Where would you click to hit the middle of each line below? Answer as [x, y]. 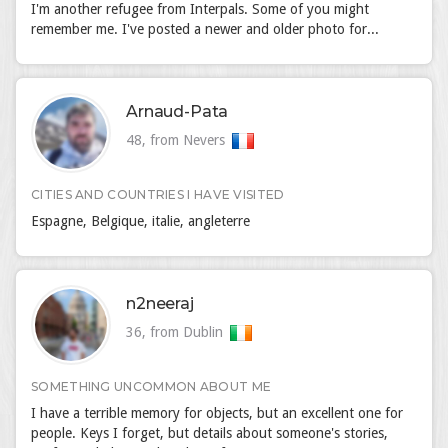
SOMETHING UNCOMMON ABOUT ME [151, 386]
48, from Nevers [177, 140]
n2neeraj [160, 303]
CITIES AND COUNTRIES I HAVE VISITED [158, 194]
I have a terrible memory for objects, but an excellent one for [217, 413]
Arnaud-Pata [177, 111]
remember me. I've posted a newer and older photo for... [205, 29]
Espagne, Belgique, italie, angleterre [140, 221]
